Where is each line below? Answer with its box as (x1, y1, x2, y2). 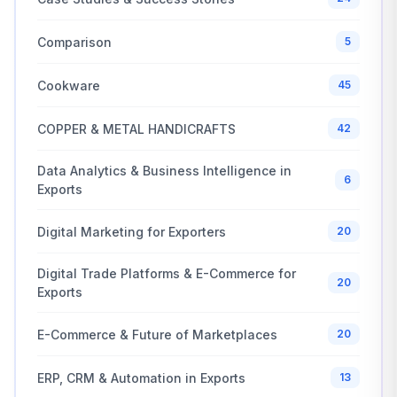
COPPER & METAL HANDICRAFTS (37, 121, 236, 136)
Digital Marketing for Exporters (37, 223, 226, 239)
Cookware (37, 77, 100, 93)
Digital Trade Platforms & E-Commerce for (37, 266, 296, 281)
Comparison (37, 34, 112, 50)
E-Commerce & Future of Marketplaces (37, 326, 277, 342)
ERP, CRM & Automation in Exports (37, 370, 245, 385)
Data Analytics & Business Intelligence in (37, 163, 292, 178)
